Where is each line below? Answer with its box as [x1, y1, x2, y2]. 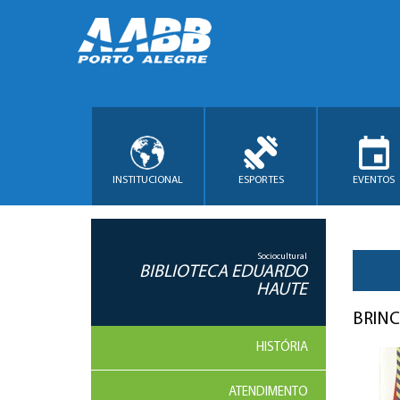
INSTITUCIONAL [112, 174, 183, 186]
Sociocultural [257, 252, 307, 262]
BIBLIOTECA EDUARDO [139, 263, 307, 281]
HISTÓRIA [255, 341, 308, 354]
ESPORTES [237, 174, 284, 186]
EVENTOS [353, 174, 396, 186]
